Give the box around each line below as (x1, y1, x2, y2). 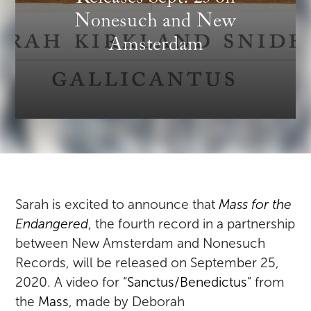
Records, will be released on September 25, (15, 255, 280, 271)
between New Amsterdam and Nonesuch (15, 236, 266, 251)
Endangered (15, 217, 89, 232)
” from (247, 275, 285, 290)
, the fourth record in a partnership (88, 217, 296, 232)
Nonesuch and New (74, 10, 237, 33)
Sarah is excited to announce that (15, 197, 219, 212)
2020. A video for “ (15, 275, 128, 290)
